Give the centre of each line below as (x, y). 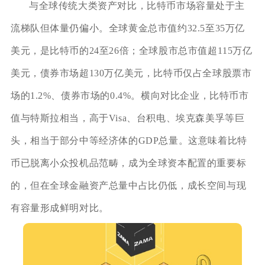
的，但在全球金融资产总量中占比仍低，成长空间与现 (128, 185)
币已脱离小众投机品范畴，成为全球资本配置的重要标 (128, 163)
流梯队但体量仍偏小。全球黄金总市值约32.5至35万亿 (128, 28)
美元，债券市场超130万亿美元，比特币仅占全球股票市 (131, 73)
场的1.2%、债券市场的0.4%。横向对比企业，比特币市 (130, 95)
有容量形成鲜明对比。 (59, 208)
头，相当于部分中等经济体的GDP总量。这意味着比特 (129, 140)
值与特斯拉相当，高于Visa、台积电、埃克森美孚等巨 (127, 118)
